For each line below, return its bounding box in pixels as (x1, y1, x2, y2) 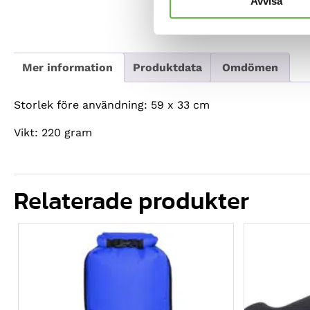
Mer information (22, 61, 113, 75)
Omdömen (222, 61, 278, 75)
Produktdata (133, 61, 202, 75)
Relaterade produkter (14, 182, 249, 219)
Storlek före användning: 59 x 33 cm (14, 98, 210, 112)
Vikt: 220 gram (14, 126, 92, 140)
